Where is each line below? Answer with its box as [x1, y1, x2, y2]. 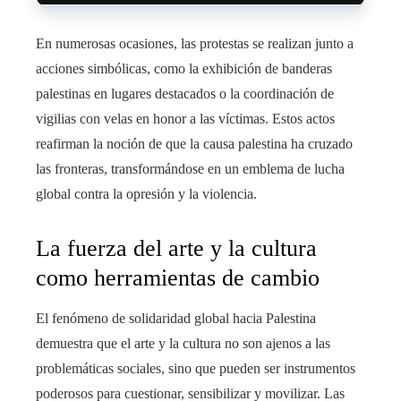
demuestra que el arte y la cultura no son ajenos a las [36, 335, 330, 351]
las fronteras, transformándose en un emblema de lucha [36, 160, 345, 176]
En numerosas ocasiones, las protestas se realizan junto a [36, 35, 354, 51]
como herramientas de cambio [36, 264, 320, 291]
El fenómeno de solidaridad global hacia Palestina [36, 310, 316, 326]
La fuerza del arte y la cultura [36, 235, 317, 261]
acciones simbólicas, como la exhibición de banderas [36, 60, 332, 76]
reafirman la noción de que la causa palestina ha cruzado [36, 135, 353, 151]
